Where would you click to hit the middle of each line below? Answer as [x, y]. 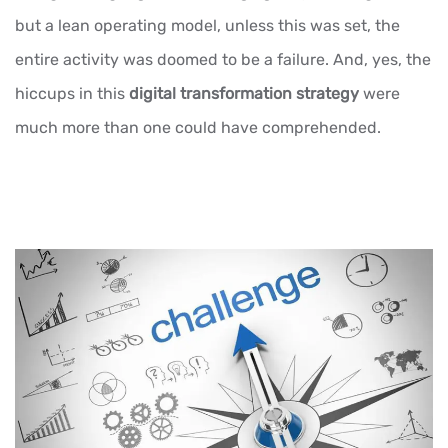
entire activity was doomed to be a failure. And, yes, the [223, 60]
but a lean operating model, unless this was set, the [207, 26]
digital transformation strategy [244, 94]
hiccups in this [72, 94]
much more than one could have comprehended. [198, 128]
